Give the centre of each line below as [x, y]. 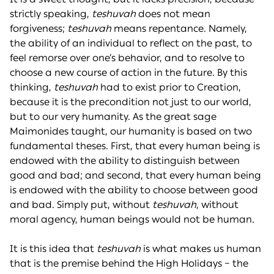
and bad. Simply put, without [80, 205]
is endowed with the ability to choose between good [134, 190]
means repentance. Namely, [179, 29]
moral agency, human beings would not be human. [132, 220]
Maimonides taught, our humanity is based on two [131, 131]
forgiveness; [39, 29]
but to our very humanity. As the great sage [113, 117]
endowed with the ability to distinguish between [125, 161]
